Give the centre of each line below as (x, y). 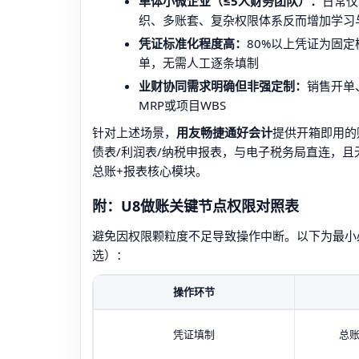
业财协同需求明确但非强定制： (223, 86)
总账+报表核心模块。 (150, 171)
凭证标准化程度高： (193, 43)
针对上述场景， (134, 132)
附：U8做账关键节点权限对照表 (196, 206)
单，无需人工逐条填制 (199, 63)
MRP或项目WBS (182, 105)
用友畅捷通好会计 (224, 132)
